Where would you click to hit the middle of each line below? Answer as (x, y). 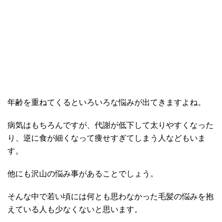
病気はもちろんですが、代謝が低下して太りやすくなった (111, 125)
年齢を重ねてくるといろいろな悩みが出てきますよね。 (107, 103)
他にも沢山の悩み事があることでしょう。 (83, 174)
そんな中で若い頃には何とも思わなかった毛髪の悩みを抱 (111, 197)
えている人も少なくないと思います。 (75, 210)
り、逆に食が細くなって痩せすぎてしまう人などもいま (107, 138)
